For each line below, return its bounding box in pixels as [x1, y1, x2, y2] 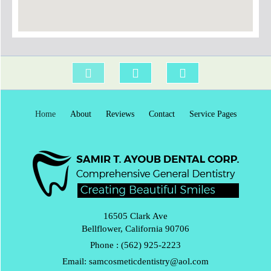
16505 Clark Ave [103, 211, 168, 221]
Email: [62, 256, 89, 266]
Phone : [90, 240, 121, 250]
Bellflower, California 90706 [82, 224, 189, 233]
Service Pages [189, 109, 237, 119]
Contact [148, 109, 175, 119]
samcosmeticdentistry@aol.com [89, 256, 209, 266]
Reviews [105, 109, 134, 119]
